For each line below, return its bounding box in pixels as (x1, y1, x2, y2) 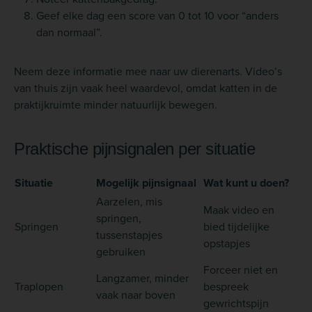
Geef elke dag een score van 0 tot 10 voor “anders (36, 7, 279, 23)
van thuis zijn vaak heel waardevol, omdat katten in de (14, 79, 277, 95)
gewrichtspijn (203, 295, 269, 311)
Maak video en (203, 201, 274, 217)
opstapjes (203, 235, 250, 251)
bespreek (203, 278, 249, 294)
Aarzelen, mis (96, 193, 162, 209)
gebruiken (96, 243, 146, 259)
